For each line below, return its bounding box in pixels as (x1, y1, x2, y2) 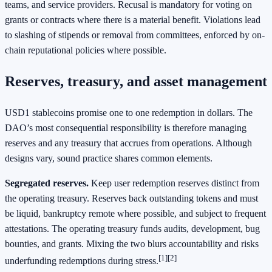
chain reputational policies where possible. (5, 45, 166, 56)
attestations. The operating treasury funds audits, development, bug (5, 223, 260, 234)
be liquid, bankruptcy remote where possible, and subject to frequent (5, 208, 266, 219)
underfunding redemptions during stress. (5, 256, 158, 267)
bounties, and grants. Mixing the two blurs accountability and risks (5, 238, 259, 249)
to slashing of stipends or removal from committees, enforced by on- (5, 30, 265, 41)
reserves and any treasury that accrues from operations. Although (5, 137, 252, 148)
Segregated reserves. (5, 177, 89, 188)
